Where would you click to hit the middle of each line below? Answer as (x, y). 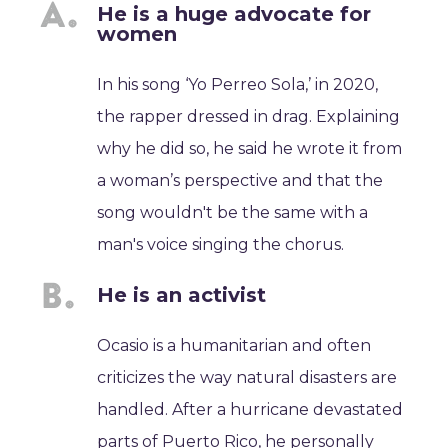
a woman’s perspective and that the (240, 180)
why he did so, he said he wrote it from (250, 148)
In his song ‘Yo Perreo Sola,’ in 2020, (238, 84)
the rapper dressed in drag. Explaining (249, 116)
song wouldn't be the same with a (233, 212)
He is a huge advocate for (234, 14)
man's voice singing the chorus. (221, 244)
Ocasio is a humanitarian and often (234, 345)
